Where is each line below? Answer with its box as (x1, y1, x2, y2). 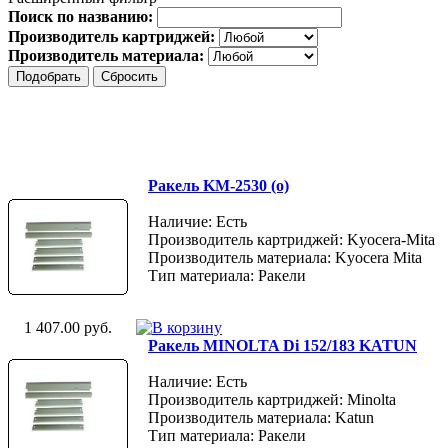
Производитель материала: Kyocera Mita (148, 248, 422, 266)
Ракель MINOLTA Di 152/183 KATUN (148, 336, 417, 354)
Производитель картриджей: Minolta (148, 390, 396, 408)
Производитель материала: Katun (148, 408, 374, 426)
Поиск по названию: (8, 7, 157, 25)
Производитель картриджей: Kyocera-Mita (148, 230, 435, 248)
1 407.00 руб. (24, 318, 112, 336)
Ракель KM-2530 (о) (148, 176, 289, 194)
